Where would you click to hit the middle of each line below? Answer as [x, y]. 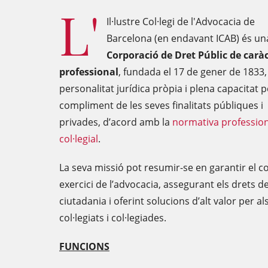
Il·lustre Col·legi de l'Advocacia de [181, 22]
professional [89, 72]
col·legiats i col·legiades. [113, 218]
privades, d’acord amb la [116, 122]
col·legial [79, 139]
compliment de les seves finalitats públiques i [161, 105]
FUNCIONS [84, 246]
